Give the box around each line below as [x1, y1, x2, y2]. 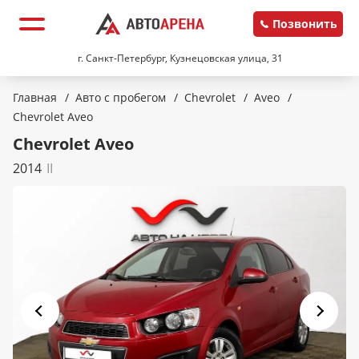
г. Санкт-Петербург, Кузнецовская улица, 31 [78, 51, 283, 65]
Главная [13, 90, 60, 105]
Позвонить [272, 15, 337, 31]
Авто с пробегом [75, 90, 169, 105]
